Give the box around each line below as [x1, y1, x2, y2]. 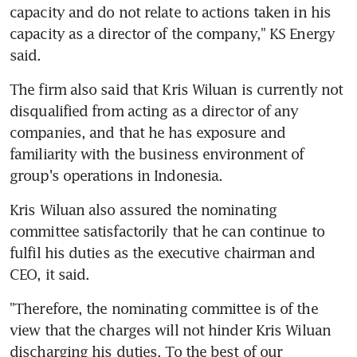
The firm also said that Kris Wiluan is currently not [10, 80, 343, 98]
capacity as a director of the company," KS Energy [10, 24, 335, 42]
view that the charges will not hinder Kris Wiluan [10, 320, 331, 339]
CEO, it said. [10, 265, 90, 283]
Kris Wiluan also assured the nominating [10, 200, 277, 218]
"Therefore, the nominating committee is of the [10, 299, 318, 317]
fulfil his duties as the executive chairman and [10, 243, 315, 261]
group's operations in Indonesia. [10, 166, 223, 184]
